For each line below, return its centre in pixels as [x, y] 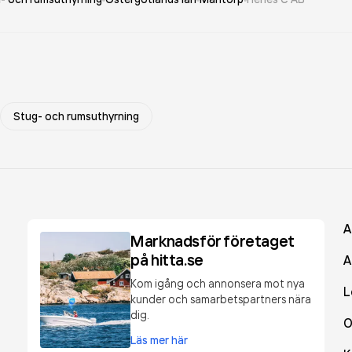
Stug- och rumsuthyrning [76, 116]
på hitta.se [167, 260]
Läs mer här [159, 340]
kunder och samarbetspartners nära [221, 299]
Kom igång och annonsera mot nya [218, 283]
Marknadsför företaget [213, 241]
